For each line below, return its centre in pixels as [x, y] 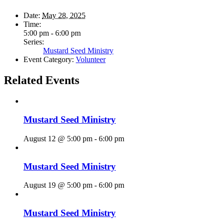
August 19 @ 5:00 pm [58, 185]
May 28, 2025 [64, 15]
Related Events [42, 80]
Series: [34, 42]
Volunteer [91, 59]
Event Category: [49, 59]
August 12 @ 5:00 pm [58, 139]
